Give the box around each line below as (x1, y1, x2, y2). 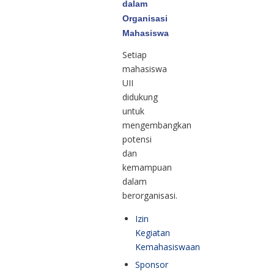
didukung (122, 91, 158, 103)
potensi (122, 133, 152, 146)
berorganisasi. (122, 190, 177, 202)
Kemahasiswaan (135, 241, 200, 253)
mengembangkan (122, 119, 191, 131)
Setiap (122, 49, 147, 61)
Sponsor (135, 259, 168, 271)
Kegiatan (135, 227, 170, 239)
